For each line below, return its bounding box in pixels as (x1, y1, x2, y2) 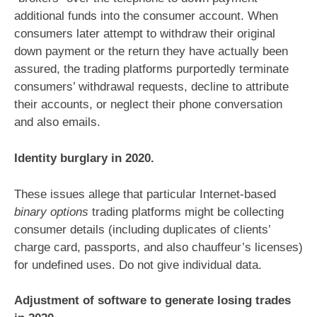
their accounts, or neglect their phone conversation (14, 98, 282, 112)
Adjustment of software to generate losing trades (14, 294, 291, 308)
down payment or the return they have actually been (14, 45, 288, 59)
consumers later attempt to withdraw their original (14, 27, 275, 41)
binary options (14, 204, 88, 219)
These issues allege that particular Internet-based (14, 187, 276, 201)
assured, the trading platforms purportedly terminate (14, 62, 289, 76)
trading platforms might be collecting (88, 204, 284, 219)
